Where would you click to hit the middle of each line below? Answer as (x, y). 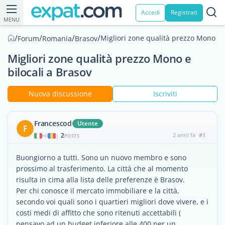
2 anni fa (184, 135)
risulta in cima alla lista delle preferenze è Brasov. (100, 180)
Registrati (184, 12)
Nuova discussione (60, 94)
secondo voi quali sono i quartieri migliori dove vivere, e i (112, 202)
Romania (57, 38)
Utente (88, 123)
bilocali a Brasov (50, 72)
